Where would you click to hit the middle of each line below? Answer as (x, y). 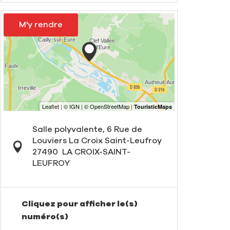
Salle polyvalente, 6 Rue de (87, 130)
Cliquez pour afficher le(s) (80, 204)
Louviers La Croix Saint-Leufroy (97, 141)
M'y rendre (41, 25)
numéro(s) (45, 217)
